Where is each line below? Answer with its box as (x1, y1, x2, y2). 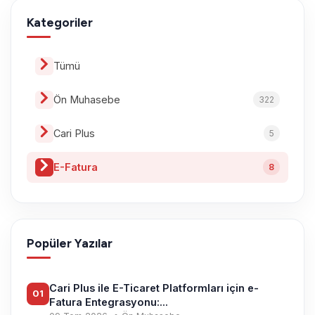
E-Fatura (53, 160, 98, 173)
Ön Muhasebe (53, 93, 120, 105)
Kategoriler (27, 15, 93, 30)
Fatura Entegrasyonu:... (49, 295, 168, 308)
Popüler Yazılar (27, 236, 112, 250)
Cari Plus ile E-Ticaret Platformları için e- (49, 281, 259, 294)
